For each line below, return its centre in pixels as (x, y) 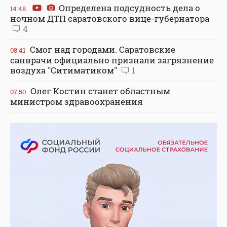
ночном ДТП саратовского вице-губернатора (110, 18)
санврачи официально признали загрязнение (112, 60)
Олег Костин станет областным (99, 91)
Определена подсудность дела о (128, 8)
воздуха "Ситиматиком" (65, 70)
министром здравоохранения (77, 101)
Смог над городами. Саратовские (102, 49)
